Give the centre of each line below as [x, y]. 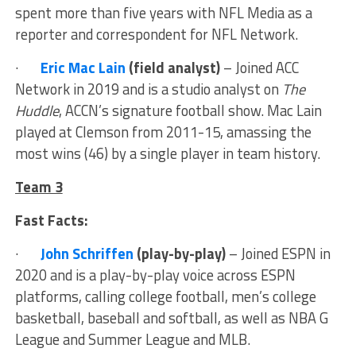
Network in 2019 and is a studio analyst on [148, 89]
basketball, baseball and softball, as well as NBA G [171, 318]
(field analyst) [174, 68]
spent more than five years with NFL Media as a [163, 13]
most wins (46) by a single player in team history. [167, 154]
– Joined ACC [261, 68]
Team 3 [39, 187]
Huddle [37, 111]
